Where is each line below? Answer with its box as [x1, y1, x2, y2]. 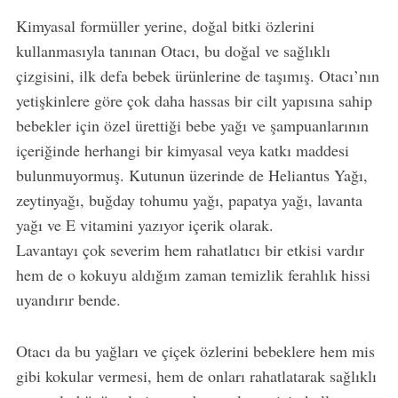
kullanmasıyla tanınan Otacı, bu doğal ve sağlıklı [15, 39, 330, 61]
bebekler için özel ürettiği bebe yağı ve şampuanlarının [15, 114, 369, 136]
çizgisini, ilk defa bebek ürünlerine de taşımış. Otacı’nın [15, 64, 379, 86]
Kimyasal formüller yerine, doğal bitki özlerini [15, 14, 314, 36]
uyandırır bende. [15, 288, 121, 310]
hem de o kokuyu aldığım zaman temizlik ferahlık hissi [15, 263, 370, 285]
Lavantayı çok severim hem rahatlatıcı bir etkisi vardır [15, 238, 364, 260]
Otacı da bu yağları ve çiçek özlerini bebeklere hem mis [15, 339, 375, 362]
